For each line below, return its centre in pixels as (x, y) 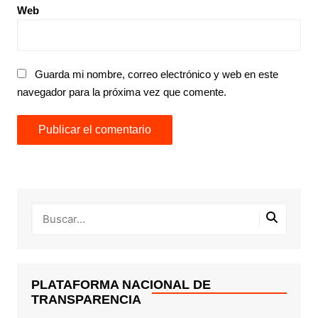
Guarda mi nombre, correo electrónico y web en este (156, 75)
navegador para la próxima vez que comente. (121, 92)
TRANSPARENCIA (86, 300)
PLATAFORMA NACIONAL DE (121, 285)
